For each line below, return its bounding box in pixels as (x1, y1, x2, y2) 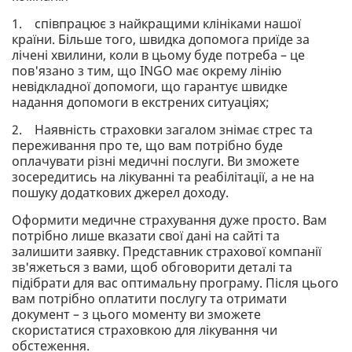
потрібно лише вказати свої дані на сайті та (12, 227, 280, 245)
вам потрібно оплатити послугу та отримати (12, 290, 287, 308)
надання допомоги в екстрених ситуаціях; (12, 93, 269, 112)
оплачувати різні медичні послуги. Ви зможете (12, 152, 299, 170)
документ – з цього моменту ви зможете (12, 306, 261, 324)
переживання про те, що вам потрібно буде (12, 137, 283, 155)
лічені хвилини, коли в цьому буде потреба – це (12, 46, 305, 64)
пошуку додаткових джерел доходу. (12, 184, 229, 202)
